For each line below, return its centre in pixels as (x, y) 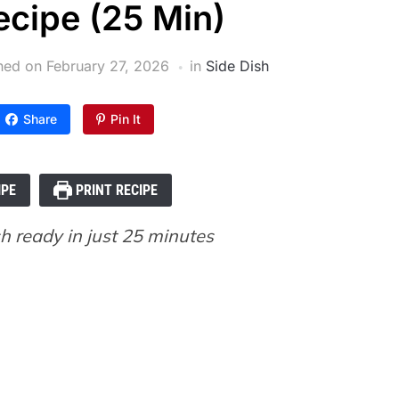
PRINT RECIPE (114, 191)
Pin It (125, 119)
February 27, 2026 (107, 66)
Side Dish (237, 66)
